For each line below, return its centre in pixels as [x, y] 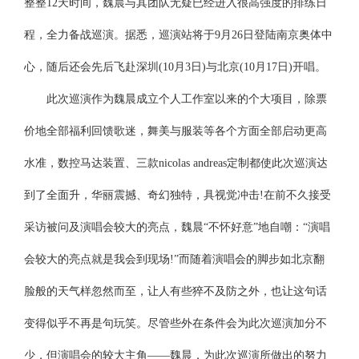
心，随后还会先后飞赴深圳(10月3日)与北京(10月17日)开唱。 [175, 67]
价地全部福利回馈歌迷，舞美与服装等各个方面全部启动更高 [176, 131]
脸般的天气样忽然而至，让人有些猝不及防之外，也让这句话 [176, 291]
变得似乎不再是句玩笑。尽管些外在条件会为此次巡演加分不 [176, 323]
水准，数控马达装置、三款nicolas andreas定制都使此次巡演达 [176, 163]
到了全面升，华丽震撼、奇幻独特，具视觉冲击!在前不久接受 [178, 195]
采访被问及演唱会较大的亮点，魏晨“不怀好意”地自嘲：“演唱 [177, 227]
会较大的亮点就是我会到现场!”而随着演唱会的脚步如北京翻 [175, 259]
